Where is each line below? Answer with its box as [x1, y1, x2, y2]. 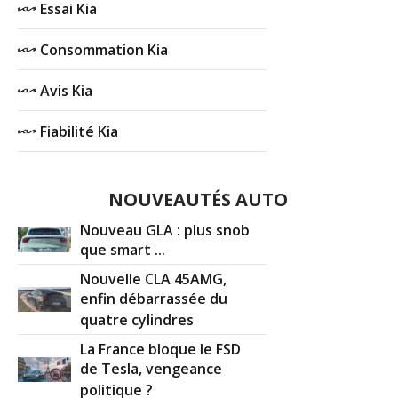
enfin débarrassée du [80, 288, 228, 310]
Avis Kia [40, 80, 93, 100]
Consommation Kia [40, 39, 169, 60]
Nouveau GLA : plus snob [80, 219, 251, 240]
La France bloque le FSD [80, 338, 242, 359]
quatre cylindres [80, 309, 195, 331]
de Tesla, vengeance [80, 358, 223, 380]
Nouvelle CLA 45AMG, [80, 268, 227, 289]
